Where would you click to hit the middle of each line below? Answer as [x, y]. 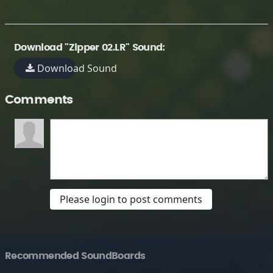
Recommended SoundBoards [75, 256]
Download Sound [76, 68]
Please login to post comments [131, 199]
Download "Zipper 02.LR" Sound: [90, 48]
